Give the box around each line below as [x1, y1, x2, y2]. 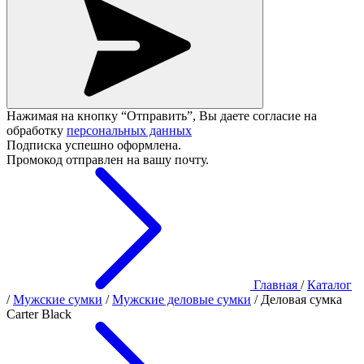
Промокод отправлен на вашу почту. [6, 153, 209, 167]
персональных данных [67, 123, 192, 137]
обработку [6, 123, 67, 137]
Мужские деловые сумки [112, 292, 251, 306]
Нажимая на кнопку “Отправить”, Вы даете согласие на [6, 109, 317, 123]
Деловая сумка [261, 292, 342, 306]
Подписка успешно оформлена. [6, 138, 181, 152]
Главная [253, 278, 297, 292]
